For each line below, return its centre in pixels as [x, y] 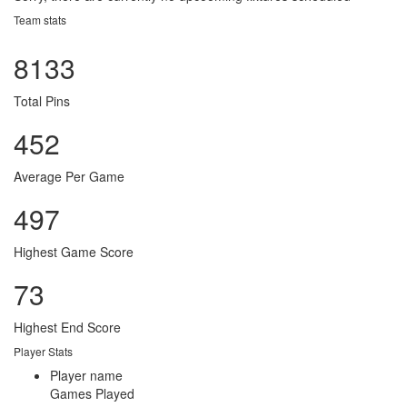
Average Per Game [69, 176]
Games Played [92, 393]
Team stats [40, 19]
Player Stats [43, 351]
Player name [86, 375]
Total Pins [42, 100]
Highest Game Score [74, 251]
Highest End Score [67, 327]
